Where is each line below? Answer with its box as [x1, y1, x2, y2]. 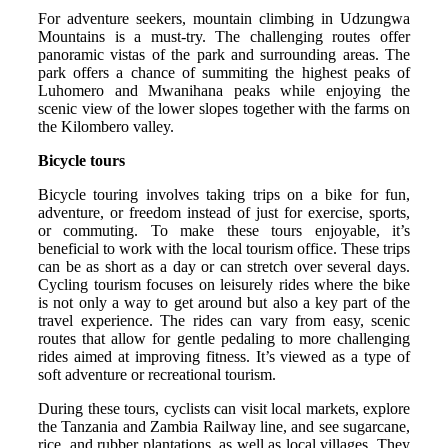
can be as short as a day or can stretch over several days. [38, 257, 410, 275]
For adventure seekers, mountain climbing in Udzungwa [38, 9, 410, 27]
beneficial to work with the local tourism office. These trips [38, 239, 410, 257]
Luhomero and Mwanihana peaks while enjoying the [38, 81, 410, 99]
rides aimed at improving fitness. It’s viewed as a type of [38, 347, 410, 365]
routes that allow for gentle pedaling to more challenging [38, 329, 410, 347]
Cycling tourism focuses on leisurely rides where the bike [38, 275, 410, 293]
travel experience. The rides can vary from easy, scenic [38, 311, 410, 329]
